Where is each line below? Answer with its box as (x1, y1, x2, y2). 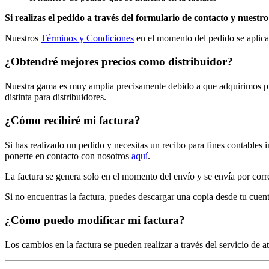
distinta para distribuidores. (5, 91, 106, 102)
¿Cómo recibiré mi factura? (5, 113, 141, 127)
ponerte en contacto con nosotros (5, 150, 131, 161)
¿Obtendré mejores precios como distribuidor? (5, 55, 233, 68)
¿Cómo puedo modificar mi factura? (5, 213, 185, 226)
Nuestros (5, 32, 41, 43)
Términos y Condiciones (41, 32, 134, 43)
